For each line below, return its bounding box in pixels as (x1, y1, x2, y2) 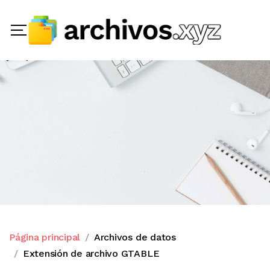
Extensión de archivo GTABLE (22, 248, 160, 259)
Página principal (9, 231, 81, 243)
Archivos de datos (93, 231, 176, 243)
